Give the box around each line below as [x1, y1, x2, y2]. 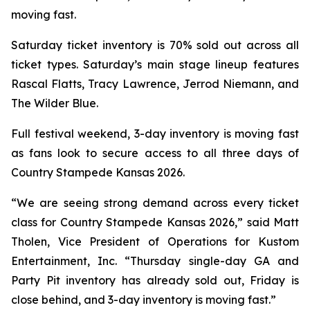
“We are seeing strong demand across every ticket [11, 196, 299, 210]
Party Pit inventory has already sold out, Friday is [11, 273, 299, 287]
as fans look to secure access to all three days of [11, 146, 299, 160]
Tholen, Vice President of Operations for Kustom [11, 235, 299, 248]
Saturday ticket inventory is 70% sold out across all [11, 38, 299, 52]
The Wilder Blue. [11, 96, 98, 110]
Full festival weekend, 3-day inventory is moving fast [11, 127, 299, 140]
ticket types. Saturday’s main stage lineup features [11, 57, 299, 71]
